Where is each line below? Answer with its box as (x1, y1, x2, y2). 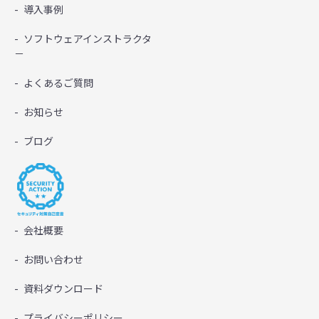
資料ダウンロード (23, 281, 103, 296)
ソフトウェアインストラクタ (23, 31, 152, 46)
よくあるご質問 (23, 75, 93, 90)
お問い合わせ (23, 252, 83, 267)
